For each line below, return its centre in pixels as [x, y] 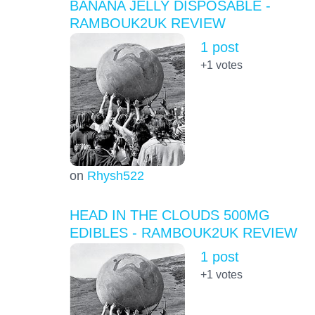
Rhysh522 [115, 175]
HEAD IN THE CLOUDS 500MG [169, 215]
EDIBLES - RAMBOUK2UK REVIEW [183, 232]
